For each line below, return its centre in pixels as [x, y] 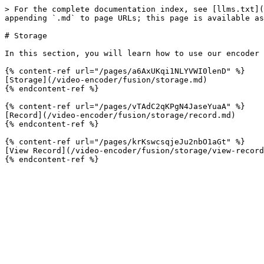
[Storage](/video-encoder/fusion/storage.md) [106, 80]
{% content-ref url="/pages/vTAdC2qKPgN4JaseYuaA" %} [125, 106]
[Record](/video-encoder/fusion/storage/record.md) [120, 115]
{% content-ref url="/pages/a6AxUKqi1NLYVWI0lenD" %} [125, 71]
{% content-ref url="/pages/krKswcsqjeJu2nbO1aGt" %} [125, 142]
